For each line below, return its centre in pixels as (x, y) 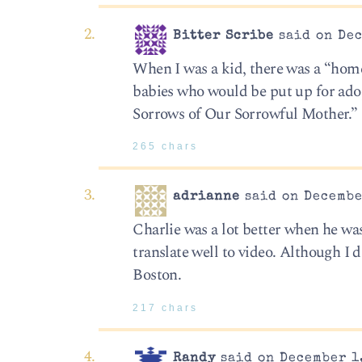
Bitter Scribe (224, 36)
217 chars (166, 307)
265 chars (166, 146)
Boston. (157, 276)
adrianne (207, 198)
